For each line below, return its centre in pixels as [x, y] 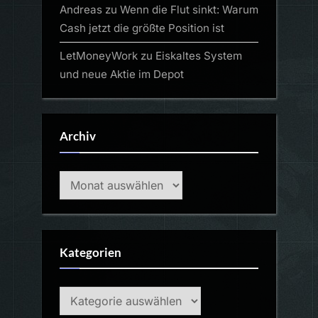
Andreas [81, 9]
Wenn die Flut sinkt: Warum [189, 9]
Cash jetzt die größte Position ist [142, 28]
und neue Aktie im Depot [122, 74]
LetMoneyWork [99, 55]
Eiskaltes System [199, 55]
